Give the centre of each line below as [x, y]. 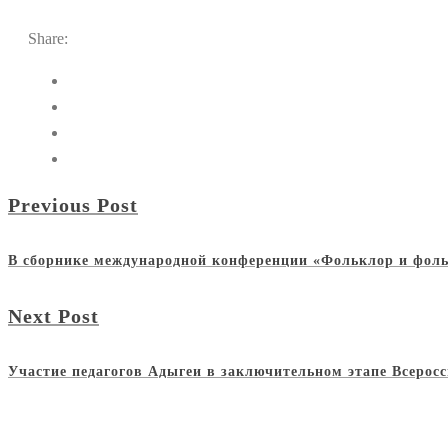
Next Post [53, 316]
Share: [48, 38]
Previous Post [73, 205]
